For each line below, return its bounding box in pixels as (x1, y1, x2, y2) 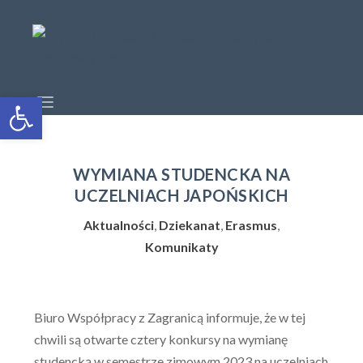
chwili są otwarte (34, 331, 129, 347)
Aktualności (83, 217, 154, 233)
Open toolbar (7, 88, 18, 120)
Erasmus (225, 217, 277, 233)
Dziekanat (159, 217, 220, 233)
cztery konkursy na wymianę (128, 331, 288, 347)
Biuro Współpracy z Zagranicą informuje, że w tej (34, 310, 306, 325)
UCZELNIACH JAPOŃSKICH (75, 186, 288, 205)
